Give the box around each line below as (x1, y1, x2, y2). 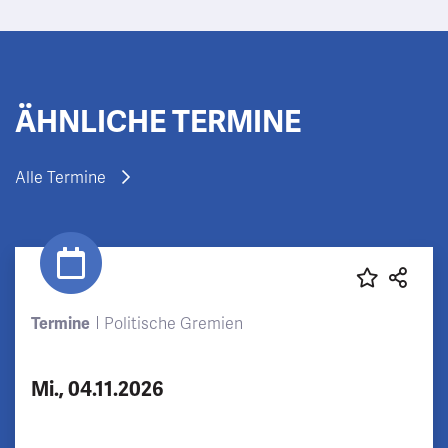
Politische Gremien (103, 313, 243, 334)
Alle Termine (15, 167, 106, 188)
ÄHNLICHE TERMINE (15, 102, 301, 141)
